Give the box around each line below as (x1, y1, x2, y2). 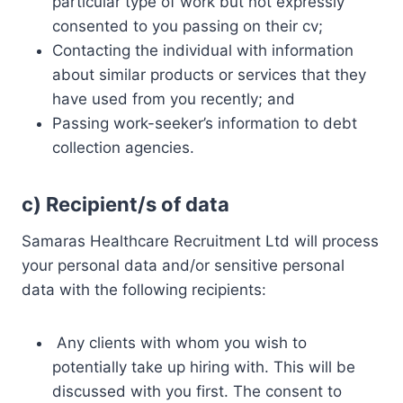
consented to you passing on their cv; (52, 17, 323, 35)
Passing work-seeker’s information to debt (52, 114, 357, 132)
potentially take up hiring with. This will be (52, 358, 355, 376)
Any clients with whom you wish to (52, 334, 307, 352)
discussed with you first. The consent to (52, 382, 342, 400)
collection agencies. (52, 139, 194, 157)
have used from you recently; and (52, 90, 295, 108)
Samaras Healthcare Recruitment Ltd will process (22, 232, 379, 250)
